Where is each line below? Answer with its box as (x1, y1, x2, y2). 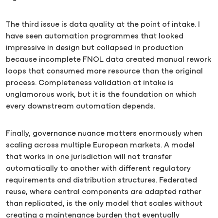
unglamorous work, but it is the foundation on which (6, 91, 197, 99)
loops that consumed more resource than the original (6, 67, 203, 75)
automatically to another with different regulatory (6, 164, 191, 173)
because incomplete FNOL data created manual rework (6, 55, 211, 64)
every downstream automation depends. (6, 102, 155, 110)
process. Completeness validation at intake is (6, 79, 174, 87)
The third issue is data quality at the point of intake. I (6, 20, 200, 29)
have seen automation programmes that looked (6, 32, 183, 40)
